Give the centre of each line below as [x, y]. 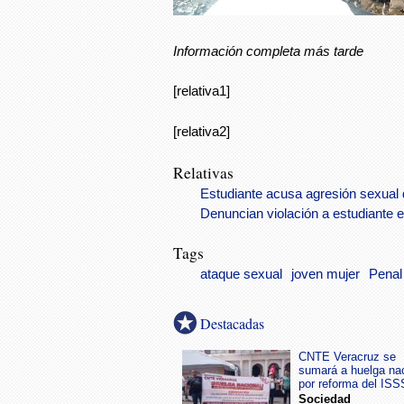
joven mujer [326, 275]
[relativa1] [202, 91]
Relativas [206, 173]
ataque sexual [241, 275]
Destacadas [232, 324]
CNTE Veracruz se [347, 357]
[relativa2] [202, 131]
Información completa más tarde [268, 50]
